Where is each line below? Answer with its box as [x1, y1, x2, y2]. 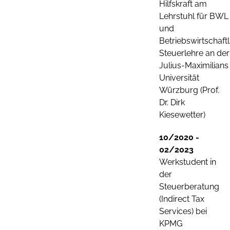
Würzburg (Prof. [159, 85, 219, 95]
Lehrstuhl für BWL [159, 11, 228, 21]
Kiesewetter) [159, 110, 205, 120]
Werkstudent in [159, 157, 216, 167]
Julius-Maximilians [159, 61, 228, 70]
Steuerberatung [159, 182, 219, 191]
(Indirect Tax [159, 194, 204, 204]
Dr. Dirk [159, 98, 185, 107]
